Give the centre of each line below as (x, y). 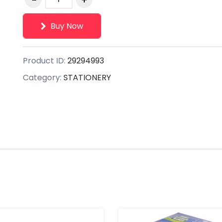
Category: (43, 77)
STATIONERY (87, 77)
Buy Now (66, 26)
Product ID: (45, 60)
